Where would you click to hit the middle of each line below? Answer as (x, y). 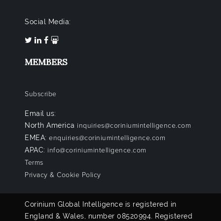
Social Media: (48, 21)
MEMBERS (46, 62)
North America (51, 125)
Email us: (40, 113)
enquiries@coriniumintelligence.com (107, 138)
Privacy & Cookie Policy (63, 175)
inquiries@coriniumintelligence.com (134, 125)
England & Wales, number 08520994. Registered (109, 216)
